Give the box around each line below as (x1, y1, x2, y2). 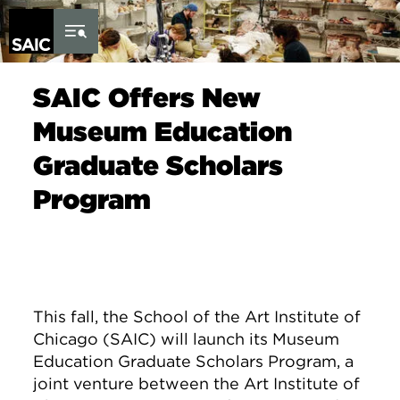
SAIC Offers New (33, 81, 262, 113)
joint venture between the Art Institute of (33, 374, 361, 393)
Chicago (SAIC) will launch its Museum (33, 329, 340, 348)
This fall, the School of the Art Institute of (33, 307, 362, 326)
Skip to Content (17, 2, 105, 17)
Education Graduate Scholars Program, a (33, 352, 354, 371)
